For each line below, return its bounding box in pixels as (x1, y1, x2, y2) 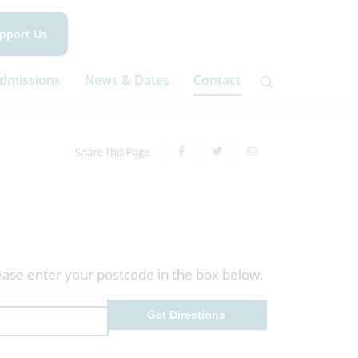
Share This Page (75, 145, 149, 159)
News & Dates (85, 71, 169, 89)
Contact (193, 71, 241, 89)
